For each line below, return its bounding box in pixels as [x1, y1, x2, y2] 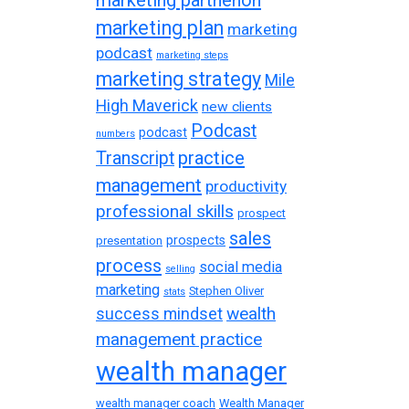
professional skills [96, 200, 234, 222]
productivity [205, 176, 287, 195]
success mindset [96, 303, 223, 323]
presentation [96, 233, 163, 247]
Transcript [96, 147, 174, 169]
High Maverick [96, 95, 198, 115]
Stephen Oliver [189, 283, 264, 298]
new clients [202, 98, 272, 115]
